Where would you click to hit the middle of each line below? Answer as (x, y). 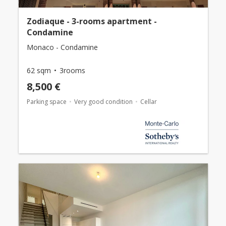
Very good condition (103, 102)
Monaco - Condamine (62, 47)
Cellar (148, 102)
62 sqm (39, 71)
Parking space (46, 102)
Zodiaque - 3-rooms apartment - (92, 21)
